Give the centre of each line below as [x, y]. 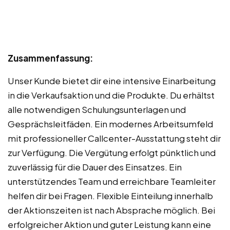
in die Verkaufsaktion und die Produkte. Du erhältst [111, 95]
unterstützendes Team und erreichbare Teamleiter [112, 181]
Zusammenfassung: [50, 58]
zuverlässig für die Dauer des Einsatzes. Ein [95, 167]
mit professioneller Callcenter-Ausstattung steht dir [114, 138]
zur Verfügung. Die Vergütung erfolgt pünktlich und [112, 153]
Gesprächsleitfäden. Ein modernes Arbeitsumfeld [110, 124]
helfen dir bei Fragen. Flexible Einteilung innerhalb [110, 196]
